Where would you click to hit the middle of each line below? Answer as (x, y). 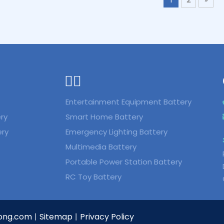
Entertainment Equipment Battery (128, 101)
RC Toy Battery (93, 176)
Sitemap (56, 216)
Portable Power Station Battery (123, 161)
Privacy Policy (107, 216)
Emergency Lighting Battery (116, 131)
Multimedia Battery (101, 146)
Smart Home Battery (104, 116)
